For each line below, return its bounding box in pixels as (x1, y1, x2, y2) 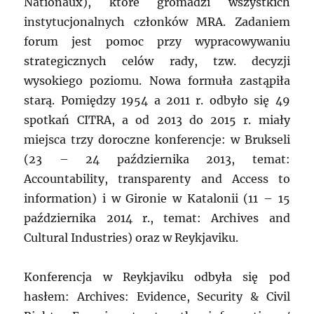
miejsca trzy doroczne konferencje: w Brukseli (24, 132, 290, 147)
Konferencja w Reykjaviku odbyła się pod (24, 270, 290, 285)
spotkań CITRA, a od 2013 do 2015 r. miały (24, 113, 290, 128)
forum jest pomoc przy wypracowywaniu (24, 34, 290, 49)
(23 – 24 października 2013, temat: (24, 152, 290, 167)
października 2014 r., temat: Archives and (24, 211, 290, 226)
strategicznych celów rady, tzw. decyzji (24, 54, 290, 69)
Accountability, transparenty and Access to (24, 172, 290, 186)
